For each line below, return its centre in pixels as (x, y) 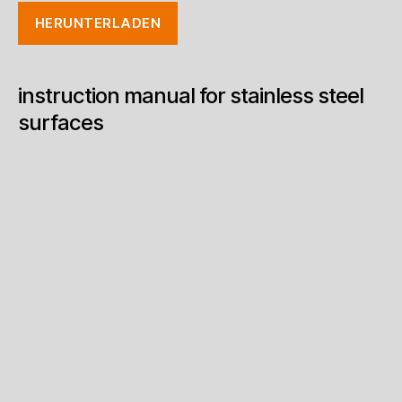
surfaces (61, 123)
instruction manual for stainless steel (191, 96)
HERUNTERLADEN (98, 23)
